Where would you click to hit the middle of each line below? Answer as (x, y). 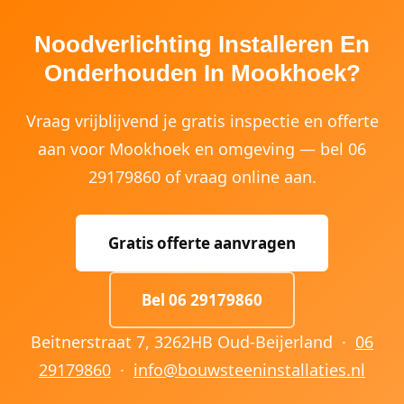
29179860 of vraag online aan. (202, 177)
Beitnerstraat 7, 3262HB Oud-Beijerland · (193, 342)
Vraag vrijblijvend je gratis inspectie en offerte (202, 121)
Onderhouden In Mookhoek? (202, 73)
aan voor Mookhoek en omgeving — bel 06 (202, 149)
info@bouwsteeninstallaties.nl (249, 370)
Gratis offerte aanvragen (202, 243)
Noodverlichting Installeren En (202, 44)
